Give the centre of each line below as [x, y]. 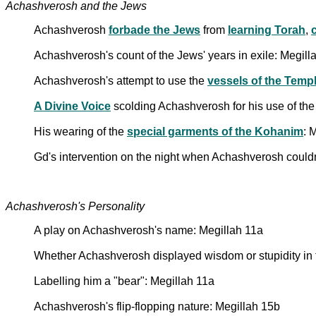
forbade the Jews [154, 30]
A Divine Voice [72, 106]
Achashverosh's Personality [75, 206]
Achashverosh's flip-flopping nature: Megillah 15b [157, 306]
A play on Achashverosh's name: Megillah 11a [148, 230]
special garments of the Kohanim [215, 131]
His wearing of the [80, 131]
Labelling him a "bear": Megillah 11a [124, 281]
